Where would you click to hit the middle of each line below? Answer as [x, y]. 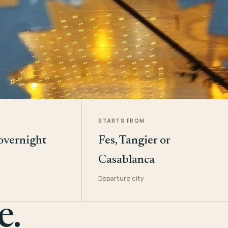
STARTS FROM [122, 121]
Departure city [121, 178]
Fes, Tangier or [134, 141]
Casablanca [127, 160]
